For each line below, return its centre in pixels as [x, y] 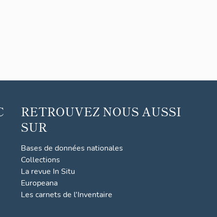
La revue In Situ [48, 171]
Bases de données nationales [72, 148]
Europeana [39, 183]
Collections [41, 160]
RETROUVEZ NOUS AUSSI [101, 111]
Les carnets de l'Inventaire [67, 195]
